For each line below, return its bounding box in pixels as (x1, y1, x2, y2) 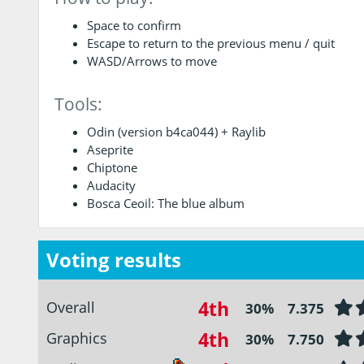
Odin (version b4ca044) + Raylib (86, 123, 266, 140)
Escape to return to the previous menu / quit (86, 34, 335, 51)
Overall (46, 297, 95, 317)
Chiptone (86, 158, 137, 175)
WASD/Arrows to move (86, 52, 217, 69)
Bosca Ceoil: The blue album (86, 194, 245, 211)
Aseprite (86, 141, 133, 158)
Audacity (86, 176, 136, 193)
